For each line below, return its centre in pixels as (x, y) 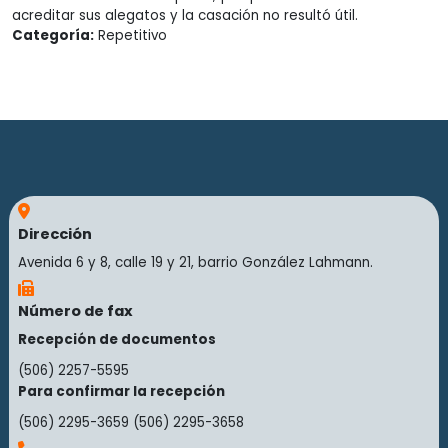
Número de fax (75, 311)
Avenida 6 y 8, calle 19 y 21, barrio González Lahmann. (195, 263)
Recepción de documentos (116, 340)
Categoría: (53, 35)
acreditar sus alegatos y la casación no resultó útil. (185, 15)
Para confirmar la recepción (121, 392)
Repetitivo (130, 35)
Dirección (54, 234)
